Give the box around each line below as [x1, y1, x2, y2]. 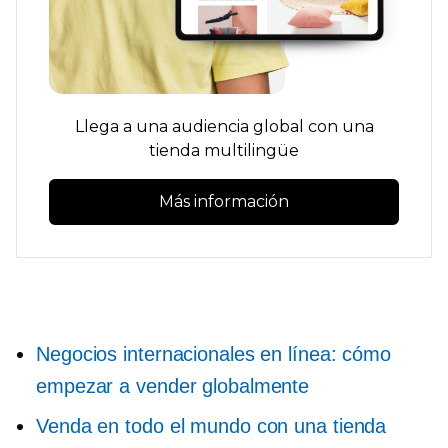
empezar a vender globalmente [36, 375, 310, 397]
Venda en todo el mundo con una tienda [36, 415, 387, 437]
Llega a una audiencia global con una [74, 117, 374, 136]
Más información [159, 192, 289, 211]
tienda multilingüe [149, 141, 299, 160]
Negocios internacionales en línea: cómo [36, 343, 392, 365]
